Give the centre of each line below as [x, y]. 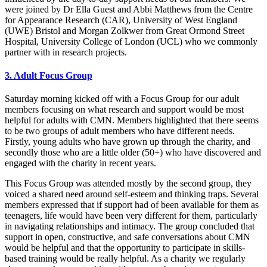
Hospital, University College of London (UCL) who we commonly [131, 41]
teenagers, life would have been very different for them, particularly [131, 216]
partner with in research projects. [66, 52]
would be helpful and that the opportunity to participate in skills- [125, 248]
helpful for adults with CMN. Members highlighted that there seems [132, 120]
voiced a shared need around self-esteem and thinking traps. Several [132, 194]
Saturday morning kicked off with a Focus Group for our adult [122, 99]
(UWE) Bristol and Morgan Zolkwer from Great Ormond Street [125, 30]
